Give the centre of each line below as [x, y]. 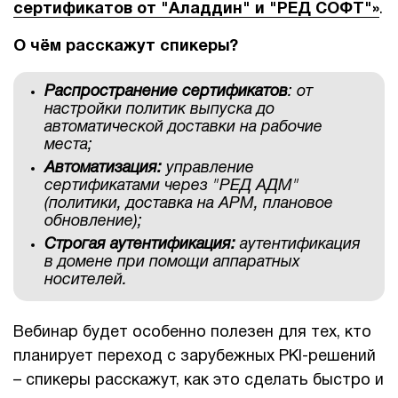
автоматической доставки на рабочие [183, 127]
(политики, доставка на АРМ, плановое [189, 204]
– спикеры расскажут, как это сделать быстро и [199, 380]
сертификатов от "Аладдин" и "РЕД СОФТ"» [196, 9]
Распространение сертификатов [166, 92]
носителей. [86, 280]
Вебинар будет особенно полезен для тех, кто [192, 332]
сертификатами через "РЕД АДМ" [172, 186]
